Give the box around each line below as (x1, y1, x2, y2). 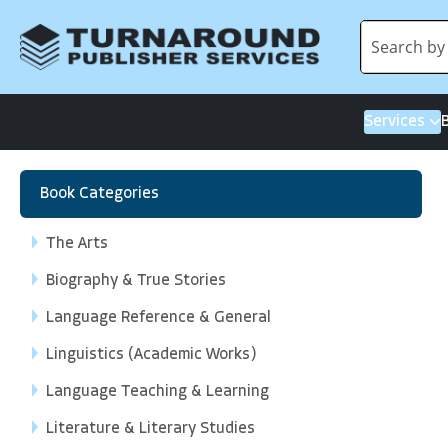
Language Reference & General (46, 310, 271, 326)
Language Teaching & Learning (46, 384, 269, 400)
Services (364, 113, 425, 130)
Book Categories (40, 186, 159, 202)
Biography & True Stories (46, 273, 226, 289)
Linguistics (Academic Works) (46, 347, 257, 363)
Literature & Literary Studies (46, 421, 255, 437)
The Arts (46, 236, 108, 252)
